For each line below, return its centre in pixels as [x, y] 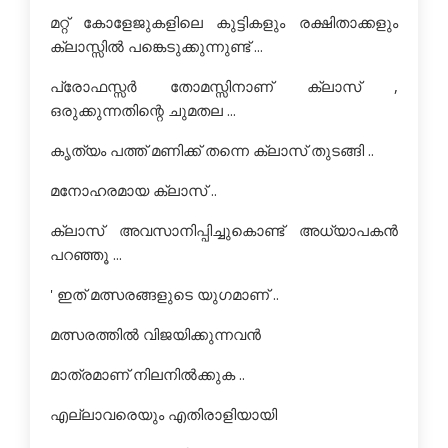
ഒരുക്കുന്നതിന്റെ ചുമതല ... [143, 110]
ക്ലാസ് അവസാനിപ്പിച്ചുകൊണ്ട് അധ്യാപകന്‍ [224, 230]
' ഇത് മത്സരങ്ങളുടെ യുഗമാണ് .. [164, 294]
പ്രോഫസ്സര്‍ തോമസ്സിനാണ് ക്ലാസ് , [224, 86]
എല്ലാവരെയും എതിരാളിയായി [163, 414]
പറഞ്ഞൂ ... [86, 254]
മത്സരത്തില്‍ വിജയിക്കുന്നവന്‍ [155, 334]
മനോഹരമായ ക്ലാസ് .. [133, 190]
